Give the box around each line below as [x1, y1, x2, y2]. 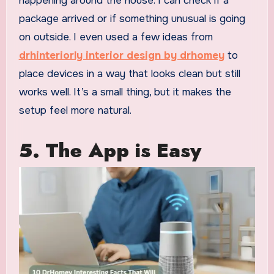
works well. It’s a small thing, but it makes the [18, 85, 231, 98]
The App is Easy [45, 136, 201, 165]
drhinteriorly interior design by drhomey [18, 48, 224, 62]
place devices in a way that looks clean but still [18, 67, 240, 80]
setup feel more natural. [18, 103, 131, 117]
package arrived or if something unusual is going [18, 12, 245, 25]
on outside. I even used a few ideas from [18, 30, 213, 43]
